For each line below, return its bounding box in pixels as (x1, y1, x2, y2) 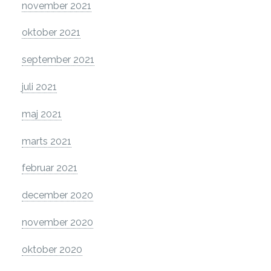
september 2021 (22, 54, 94, 66)
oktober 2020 (22, 243, 82, 255)
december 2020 (22, 189, 93, 201)
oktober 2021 (22, 27, 80, 39)
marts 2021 (22, 135, 71, 147)
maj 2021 (22, 108, 62, 120)
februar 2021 (22, 162, 77, 174)
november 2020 (22, 216, 93, 228)
